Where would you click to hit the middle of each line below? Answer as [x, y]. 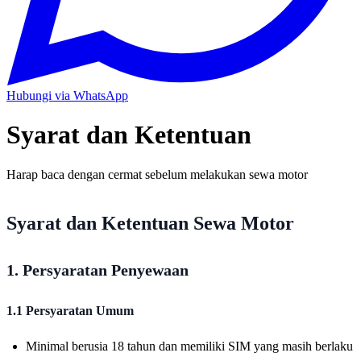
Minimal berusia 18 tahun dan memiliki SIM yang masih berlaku [189, 346]
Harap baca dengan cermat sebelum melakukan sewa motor [157, 174]
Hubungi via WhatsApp [67, 95]
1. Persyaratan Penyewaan [98, 270]
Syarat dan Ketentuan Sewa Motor [150, 223]
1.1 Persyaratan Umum [70, 310]
